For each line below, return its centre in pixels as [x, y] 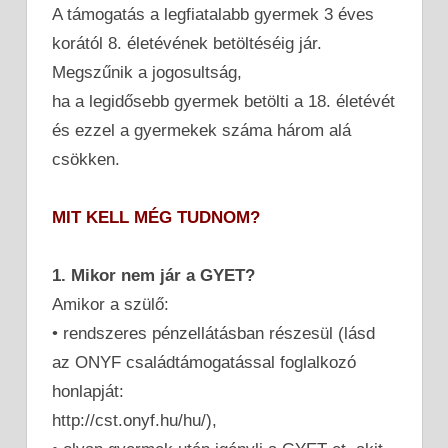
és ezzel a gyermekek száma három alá [201, 130]
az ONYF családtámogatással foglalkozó [204, 362]
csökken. [86, 159]
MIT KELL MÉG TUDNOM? [156, 217]
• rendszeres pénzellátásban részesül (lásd [213, 333]
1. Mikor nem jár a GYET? [153, 275]
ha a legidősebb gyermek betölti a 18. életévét [223, 101]
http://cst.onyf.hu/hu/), [134, 420]
